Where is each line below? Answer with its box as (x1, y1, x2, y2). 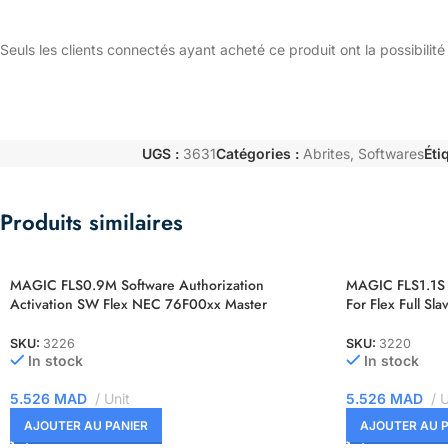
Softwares (358, 144, 424, 162)
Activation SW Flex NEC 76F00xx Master (10, 294, 267, 314)
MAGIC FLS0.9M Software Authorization (10, 275, 264, 295)
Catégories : (216, 144, 299, 162)
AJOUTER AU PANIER (24, 418, 148, 434)
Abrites (303, 144, 350, 162)
